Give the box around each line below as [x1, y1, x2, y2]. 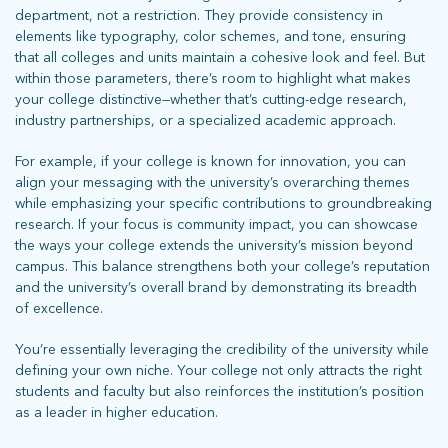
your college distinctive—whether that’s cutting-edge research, [15, 90, 407, 108]
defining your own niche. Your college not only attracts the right [15, 361, 422, 379]
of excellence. [15, 299, 103, 317]
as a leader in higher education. [15, 403, 218, 421]
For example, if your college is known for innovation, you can [15, 152, 406, 170]
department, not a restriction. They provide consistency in [15, 6, 383, 24]
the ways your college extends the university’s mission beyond [15, 236, 413, 254]
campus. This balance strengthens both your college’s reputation [15, 257, 430, 275]
